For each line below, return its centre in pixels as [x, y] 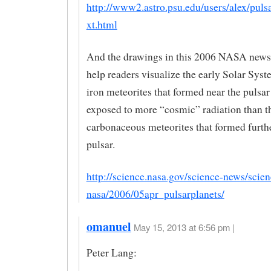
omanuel [109, 227]
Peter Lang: [111, 253]
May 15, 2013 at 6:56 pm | [184, 227]
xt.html [102, 24]
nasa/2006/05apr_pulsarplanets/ [155, 194]
